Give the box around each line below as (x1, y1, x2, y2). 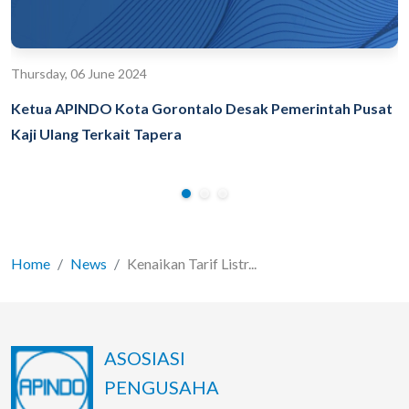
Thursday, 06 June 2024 (11, 66, 147, 82)
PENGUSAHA (104, 376, 219, 399)
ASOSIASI (104, 347, 185, 370)
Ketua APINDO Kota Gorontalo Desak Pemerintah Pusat (11, 100, 393, 118)
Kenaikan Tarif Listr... (127, 255, 257, 273)
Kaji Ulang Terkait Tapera (11, 125, 182, 143)
